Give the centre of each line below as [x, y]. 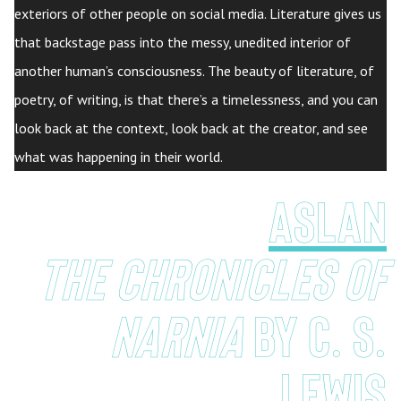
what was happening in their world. [119, 156]
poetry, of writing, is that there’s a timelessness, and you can [196, 99]
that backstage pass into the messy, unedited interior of [183, 42]
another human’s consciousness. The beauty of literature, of [194, 70]
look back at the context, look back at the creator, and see [191, 128]
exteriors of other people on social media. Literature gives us [198, 13]
